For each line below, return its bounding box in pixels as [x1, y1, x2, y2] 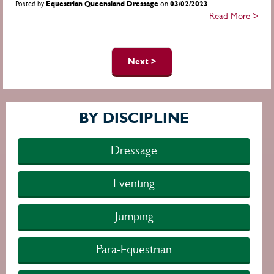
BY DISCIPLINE [79, 109, 189, 127]
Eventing [113, 176, 155, 190]
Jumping [114, 209, 154, 223]
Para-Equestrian [96, 242, 172, 256]
